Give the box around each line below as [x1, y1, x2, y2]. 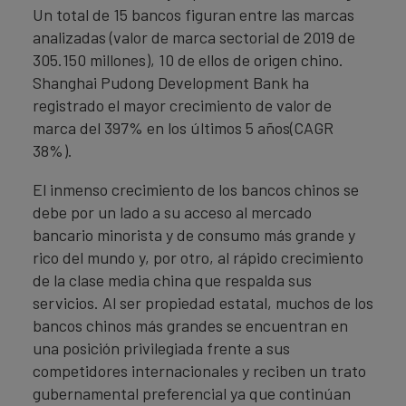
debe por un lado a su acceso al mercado [33, 202, 312, 222]
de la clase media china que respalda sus [33, 270, 312, 290]
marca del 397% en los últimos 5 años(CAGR [33, 118, 333, 138]
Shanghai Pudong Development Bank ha [33, 72, 309, 92]
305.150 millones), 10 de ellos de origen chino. [33, 50, 343, 70]
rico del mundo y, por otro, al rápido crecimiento [33, 247, 363, 267]
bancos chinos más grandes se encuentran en [33, 315, 348, 335]
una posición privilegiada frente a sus [33, 338, 290, 358]
